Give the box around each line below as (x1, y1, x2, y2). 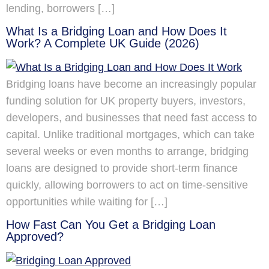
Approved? (6, 230, 64, 244)
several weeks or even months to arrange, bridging (6, 145, 249, 157)
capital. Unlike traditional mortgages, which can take (6, 128, 255, 141)
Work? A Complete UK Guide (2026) (6, 36, 199, 50)
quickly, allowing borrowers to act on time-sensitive (6, 178, 248, 191)
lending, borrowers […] (6, 2, 115, 14)
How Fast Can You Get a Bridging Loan (6, 218, 216, 232)
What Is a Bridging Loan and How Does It (6, 24, 227, 38)
